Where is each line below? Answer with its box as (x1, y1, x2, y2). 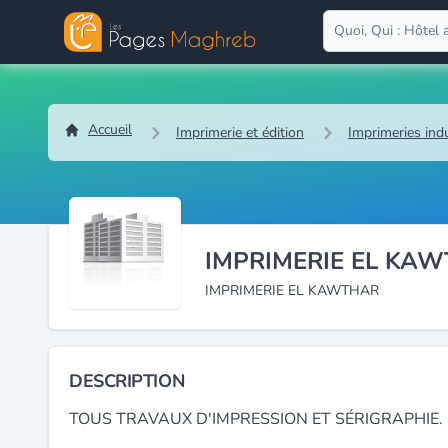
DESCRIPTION (69, 369, 185, 393)
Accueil (88, 120, 132, 139)
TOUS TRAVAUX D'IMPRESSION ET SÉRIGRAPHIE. (69, 408, 443, 430)
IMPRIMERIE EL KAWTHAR (205, 281, 379, 300)
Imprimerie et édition (176, 122, 304, 142)
